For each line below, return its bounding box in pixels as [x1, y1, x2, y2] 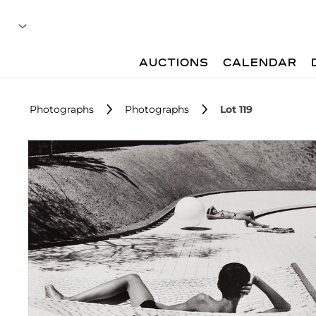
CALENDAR [223, 58, 298, 69]
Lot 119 [220, 103, 253, 116]
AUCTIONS [139, 58, 209, 69]
